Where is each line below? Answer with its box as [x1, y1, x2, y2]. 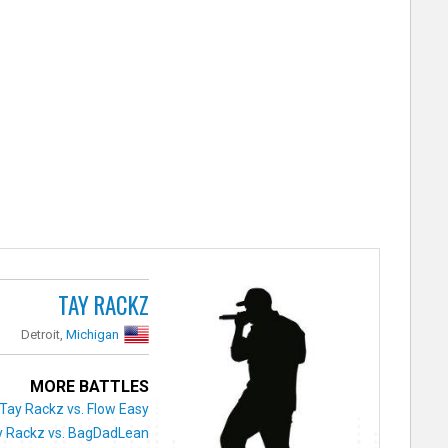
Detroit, [21, 326, 67, 342]
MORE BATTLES [30, 376, 150, 396]
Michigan [66, 326, 120, 342]
